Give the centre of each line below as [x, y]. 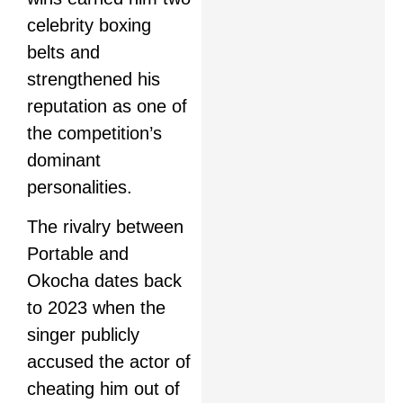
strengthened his [94, 79]
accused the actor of [109, 361]
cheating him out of [103, 388]
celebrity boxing [89, 25]
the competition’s [94, 133]
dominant [64, 160]
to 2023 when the [96, 307]
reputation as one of [107, 106]
